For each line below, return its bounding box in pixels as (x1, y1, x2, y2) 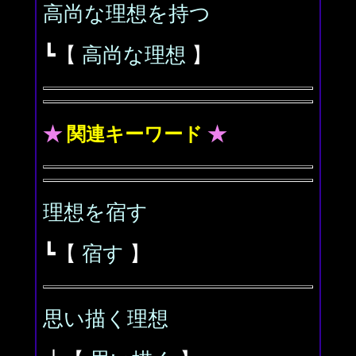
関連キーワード (67, 124, 203, 145)
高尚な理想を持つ (43, 2, 211, 25)
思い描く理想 (43, 308, 168, 331)
